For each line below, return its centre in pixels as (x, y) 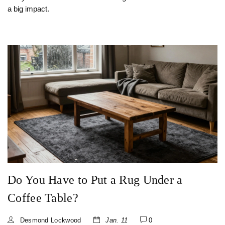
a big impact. (28, 9)
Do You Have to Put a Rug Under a (95, 180)
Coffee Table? (43, 198)
